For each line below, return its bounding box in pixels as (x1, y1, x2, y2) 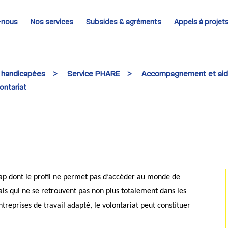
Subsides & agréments (85, 19, 161, 26)
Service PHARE (67, 70, 120, 78)
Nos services (30, 19, 73, 26)
